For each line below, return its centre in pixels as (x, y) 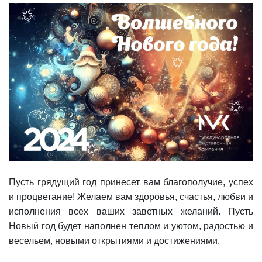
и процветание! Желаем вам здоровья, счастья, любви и (131, 197)
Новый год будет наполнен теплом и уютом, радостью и (131, 226)
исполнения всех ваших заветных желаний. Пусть (131, 212)
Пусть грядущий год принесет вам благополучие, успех (131, 182)
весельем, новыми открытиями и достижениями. (114, 241)
